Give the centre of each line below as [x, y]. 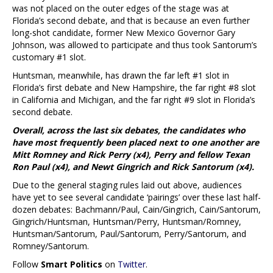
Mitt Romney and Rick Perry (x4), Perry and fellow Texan [131, 154]
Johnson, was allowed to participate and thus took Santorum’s [135, 44]
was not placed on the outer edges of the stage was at [121, 8]
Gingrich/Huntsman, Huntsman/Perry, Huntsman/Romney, [127, 221]
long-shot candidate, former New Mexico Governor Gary [124, 32]
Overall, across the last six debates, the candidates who [129, 130]
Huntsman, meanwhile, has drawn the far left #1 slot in [121, 75]
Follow [27, 264]
